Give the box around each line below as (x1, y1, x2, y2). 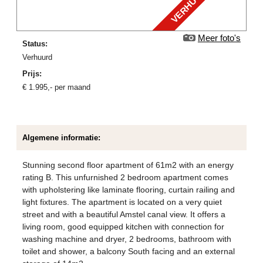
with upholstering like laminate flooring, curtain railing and (22, 185, 235, 195)
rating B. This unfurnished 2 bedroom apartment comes (22, 173, 229, 183)
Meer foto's (197, 33, 241, 43)
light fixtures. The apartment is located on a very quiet (22, 197, 222, 207)
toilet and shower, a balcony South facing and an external (22, 247, 235, 257)
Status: (22, 39, 48, 49)
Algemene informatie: (22, 133, 101, 143)
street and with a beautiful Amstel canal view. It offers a (22, 210, 226, 220)
